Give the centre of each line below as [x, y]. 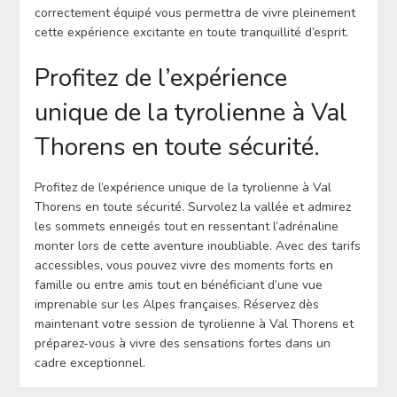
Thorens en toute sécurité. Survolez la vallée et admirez [192, 206]
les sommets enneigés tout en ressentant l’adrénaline [186, 226]
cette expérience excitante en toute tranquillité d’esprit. [191, 32]
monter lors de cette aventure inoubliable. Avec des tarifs [197, 245]
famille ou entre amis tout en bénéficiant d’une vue [178, 284]
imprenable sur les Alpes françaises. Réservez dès [176, 304]
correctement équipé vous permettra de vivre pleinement [195, 12]
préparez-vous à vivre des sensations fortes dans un [182, 343]
